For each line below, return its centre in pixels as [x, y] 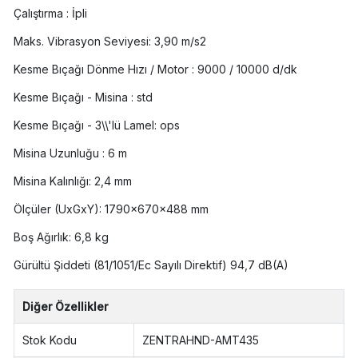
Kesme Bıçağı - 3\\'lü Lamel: [85, 125]
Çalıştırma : [41, 14]
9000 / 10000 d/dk [247, 70]
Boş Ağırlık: [42, 237]
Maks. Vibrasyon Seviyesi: [82, 42]
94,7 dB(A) [259, 265]
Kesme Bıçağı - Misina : [73, 97]
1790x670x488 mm [156, 209]
